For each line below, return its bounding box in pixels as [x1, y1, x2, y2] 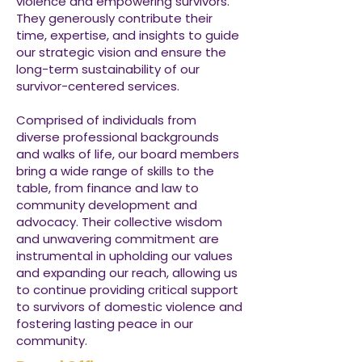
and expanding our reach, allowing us [16, 264, 238, 281]
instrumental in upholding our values [16, 247, 233, 264]
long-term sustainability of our [16, 61, 200, 78]
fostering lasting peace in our [16, 315, 193, 332]
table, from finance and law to [16, 179, 199, 196]
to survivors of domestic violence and [16, 298, 242, 315]
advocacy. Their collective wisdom [16, 213, 222, 230]
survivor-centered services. [16, 78, 179, 95]
